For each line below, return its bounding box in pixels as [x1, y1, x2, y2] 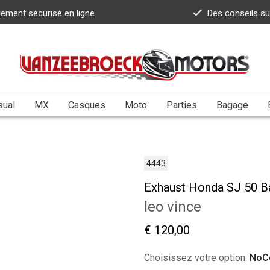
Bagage [216, 99, 248, 111]
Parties [166, 99, 197, 111]
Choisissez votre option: [144, 251, 250, 263]
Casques [68, 99, 105, 111]
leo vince [144, 198, 201, 215]
